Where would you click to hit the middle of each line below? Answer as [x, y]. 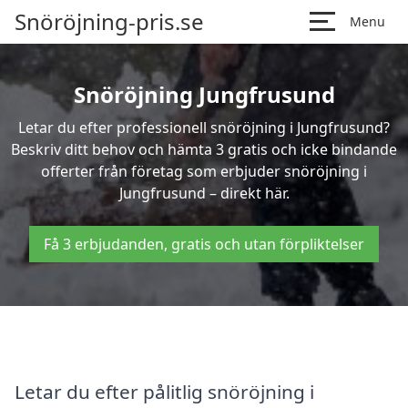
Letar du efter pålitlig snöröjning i [164, 391]
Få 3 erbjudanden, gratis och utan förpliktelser [204, 244]
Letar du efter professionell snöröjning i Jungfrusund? [204, 127]
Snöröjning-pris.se [109, 21]
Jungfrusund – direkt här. [204, 193]
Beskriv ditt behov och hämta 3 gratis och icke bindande [204, 149]
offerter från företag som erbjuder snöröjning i [204, 171]
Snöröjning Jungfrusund [204, 94]
